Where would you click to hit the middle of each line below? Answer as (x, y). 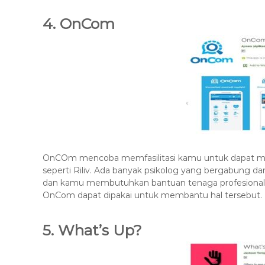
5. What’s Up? (92, 230)
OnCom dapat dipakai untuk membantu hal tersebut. (152, 195)
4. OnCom (79, 24)
